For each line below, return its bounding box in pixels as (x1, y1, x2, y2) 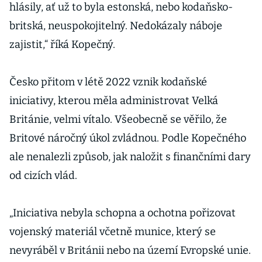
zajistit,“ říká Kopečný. (9, 38, 115, 51)
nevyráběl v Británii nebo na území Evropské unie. (9, 244, 251, 257)
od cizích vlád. (9, 169, 77, 182)
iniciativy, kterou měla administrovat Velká (9, 94, 218, 107)
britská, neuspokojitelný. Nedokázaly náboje (9, 19, 222, 32)
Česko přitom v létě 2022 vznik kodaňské (9, 75, 207, 88)
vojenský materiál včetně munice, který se (9, 225, 216, 238)
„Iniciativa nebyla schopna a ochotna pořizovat (9, 206, 236, 219)
